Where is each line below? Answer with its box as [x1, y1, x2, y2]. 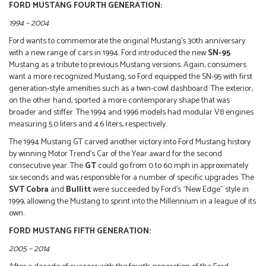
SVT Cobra [9, 183, 49, 197]
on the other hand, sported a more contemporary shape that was [9, 94, 230, 108]
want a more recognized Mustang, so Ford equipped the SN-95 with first [9, 70, 252, 84]
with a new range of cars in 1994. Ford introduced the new [9, 46, 208, 61]
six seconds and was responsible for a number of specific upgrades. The [9, 171, 254, 185]
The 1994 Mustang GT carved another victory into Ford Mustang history [9, 135, 251, 150]
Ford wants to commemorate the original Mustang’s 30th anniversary [9, 34, 245, 49]
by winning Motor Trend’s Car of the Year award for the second [9, 147, 222, 161]
